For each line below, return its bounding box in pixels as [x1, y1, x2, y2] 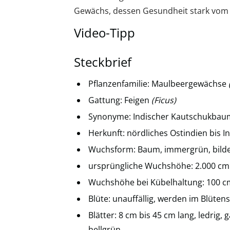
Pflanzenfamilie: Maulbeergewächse [88, 78, 228, 89]
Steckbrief [74, 53, 131, 70]
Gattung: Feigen [88, 94, 151, 106]
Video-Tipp [74, 24, 135, 41]
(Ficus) [151, 94, 176, 106]
